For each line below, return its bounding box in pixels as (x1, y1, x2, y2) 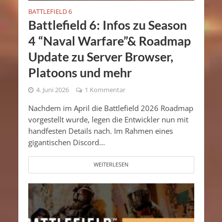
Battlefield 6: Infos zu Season (28, 17, 187, 32)
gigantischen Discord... (28, 137, 105, 147)
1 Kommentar (84, 85, 125, 94)
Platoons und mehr (28, 64, 132, 80)
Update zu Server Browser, (28, 49, 173, 64)
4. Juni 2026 (36, 85, 69, 94)
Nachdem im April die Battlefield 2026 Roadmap (28, 103, 193, 113)
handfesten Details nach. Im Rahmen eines (28, 125, 173, 136)
